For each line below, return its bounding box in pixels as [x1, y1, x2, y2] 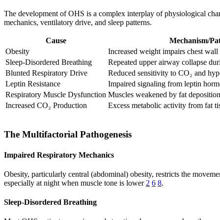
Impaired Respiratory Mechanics [4, 150, 114, 159]
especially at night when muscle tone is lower [4, 178, 146, 187]
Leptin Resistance [5, 79, 60, 88]
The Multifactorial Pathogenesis [4, 129, 132, 140]
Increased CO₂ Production [5, 101, 87, 110]
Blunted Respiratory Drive [5, 68, 87, 77]
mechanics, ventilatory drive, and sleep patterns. [4, 18, 152, 27]
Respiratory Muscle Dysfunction [5, 90, 106, 99]
